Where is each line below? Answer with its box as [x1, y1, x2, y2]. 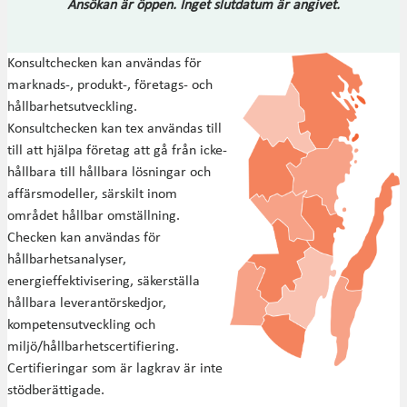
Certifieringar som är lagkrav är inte [7, 362, 223, 377]
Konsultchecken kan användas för [7, 56, 202, 72]
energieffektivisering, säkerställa [7, 274, 200, 290]
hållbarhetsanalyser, [7, 253, 126, 268]
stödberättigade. [7, 383, 108, 399]
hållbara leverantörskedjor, [7, 296, 166, 312]
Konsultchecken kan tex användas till [7, 122, 222, 137]
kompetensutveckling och [7, 318, 155, 333]
